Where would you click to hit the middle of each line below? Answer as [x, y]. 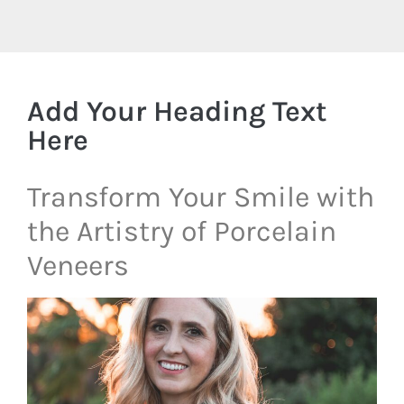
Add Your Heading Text [177, 112]
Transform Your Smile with [201, 197]
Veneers [78, 266]
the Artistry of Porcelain [182, 232]
